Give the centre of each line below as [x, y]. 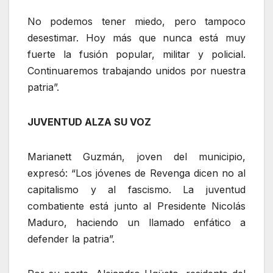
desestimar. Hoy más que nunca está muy [136, 37]
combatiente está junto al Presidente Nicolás [136, 206]
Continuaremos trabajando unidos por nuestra [136, 70]
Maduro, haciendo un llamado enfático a [136, 222]
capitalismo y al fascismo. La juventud [136, 189]
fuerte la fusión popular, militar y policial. [136, 54]
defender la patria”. [71, 239]
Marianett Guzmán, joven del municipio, [136, 156]
